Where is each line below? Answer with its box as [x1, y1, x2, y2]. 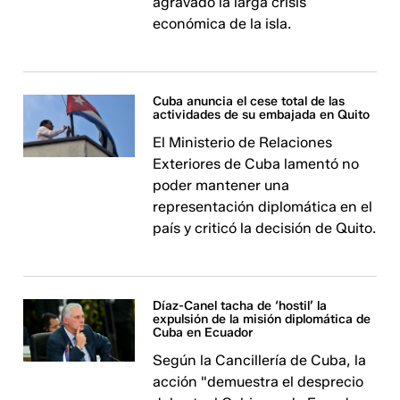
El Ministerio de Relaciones [153, 134, 333, 151]
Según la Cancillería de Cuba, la [153, 352, 367, 369]
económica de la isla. [153, 15, 292, 32]
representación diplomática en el [153, 198, 373, 215]
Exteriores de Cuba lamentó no [153, 155, 360, 172]
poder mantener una [153, 177, 290, 194]
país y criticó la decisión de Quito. [153, 220, 377, 237]
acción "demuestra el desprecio [153, 373, 364, 390]
